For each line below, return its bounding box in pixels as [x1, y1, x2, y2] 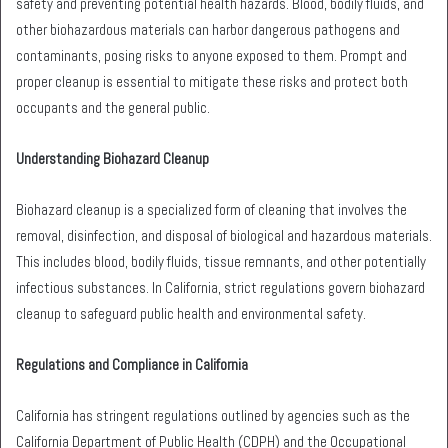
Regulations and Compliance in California [16, 354, 248, 374]
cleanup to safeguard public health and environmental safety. [16, 303, 366, 323]
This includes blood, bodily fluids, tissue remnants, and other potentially [16, 251, 426, 271]
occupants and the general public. [16, 97, 210, 117]
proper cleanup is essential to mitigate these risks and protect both [16, 71, 408, 91]
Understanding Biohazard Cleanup [16, 148, 209, 168]
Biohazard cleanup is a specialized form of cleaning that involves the [16, 199, 407, 219]
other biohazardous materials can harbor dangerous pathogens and [16, 19, 400, 39]
